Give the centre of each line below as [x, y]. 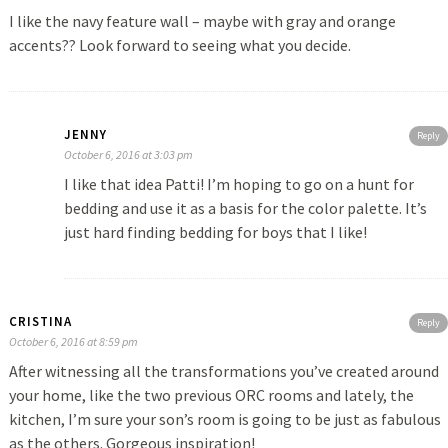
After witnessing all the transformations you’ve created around [223, 371]
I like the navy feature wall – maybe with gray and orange [202, 21]
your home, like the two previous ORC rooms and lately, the [211, 395]
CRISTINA [40, 322]
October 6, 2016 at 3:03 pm [128, 155]
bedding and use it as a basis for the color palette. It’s [245, 208]
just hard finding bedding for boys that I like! [215, 232]
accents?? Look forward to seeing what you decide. [179, 45]
